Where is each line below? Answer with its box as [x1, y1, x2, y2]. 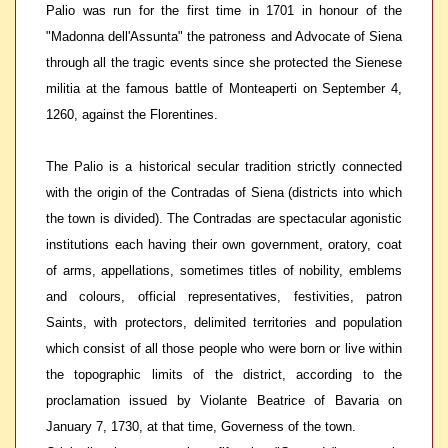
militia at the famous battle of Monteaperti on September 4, [46, 81, 402, 96]
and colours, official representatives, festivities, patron [46, 289, 402, 304]
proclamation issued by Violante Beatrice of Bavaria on [46, 393, 402, 408]
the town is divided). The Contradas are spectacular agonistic [46, 211, 402, 226]
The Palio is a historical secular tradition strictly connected [46, 159, 402, 174]
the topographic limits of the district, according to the [46, 367, 402, 382]
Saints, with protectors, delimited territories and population [46, 315, 402, 330]
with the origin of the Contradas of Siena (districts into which [46, 185, 402, 200]
